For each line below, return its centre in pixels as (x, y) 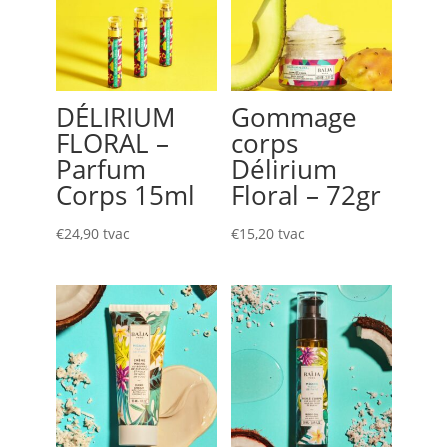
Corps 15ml (125, 194)
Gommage (293, 116)
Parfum (101, 168)
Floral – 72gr (305, 194)
